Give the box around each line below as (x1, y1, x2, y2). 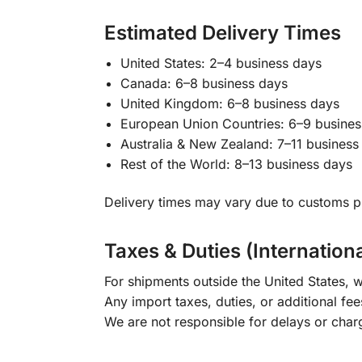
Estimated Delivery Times (103, 20, 341, 44)
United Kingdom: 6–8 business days (120, 95, 339, 112)
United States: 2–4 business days (120, 54, 322, 71)
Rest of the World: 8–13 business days (120, 155, 352, 172)
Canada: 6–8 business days (120, 74, 288, 91)
